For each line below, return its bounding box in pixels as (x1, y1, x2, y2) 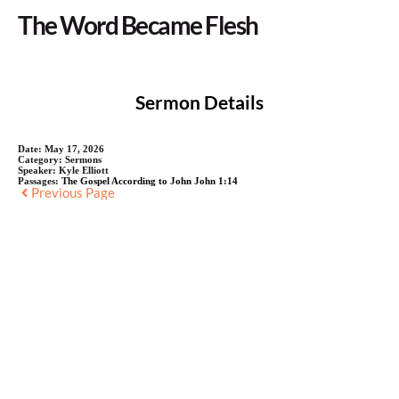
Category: (18, 153, 65, 165)
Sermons (65, 153, 102, 165)
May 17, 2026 (45, 142, 104, 154)
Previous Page (31, 183, 115, 200)
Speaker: (18, 164, 59, 175)
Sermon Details (135, 90, 264, 113)
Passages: (18, 175, 61, 186)
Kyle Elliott (59, 164, 109, 175)
